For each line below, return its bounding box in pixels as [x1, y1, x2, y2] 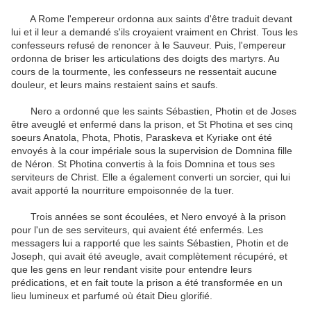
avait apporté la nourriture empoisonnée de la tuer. [11, 185, 234, 196]
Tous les [262, 26, 298, 38]
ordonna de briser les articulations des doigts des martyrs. [11, 53, 266, 65]
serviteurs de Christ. [11, 171, 99, 183]
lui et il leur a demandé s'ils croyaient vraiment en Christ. [11, 26, 259, 38]
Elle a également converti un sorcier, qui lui [102, 171, 290, 183]
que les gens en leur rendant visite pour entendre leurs [11, 264, 252, 276]
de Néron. [11, 158, 55, 170]
